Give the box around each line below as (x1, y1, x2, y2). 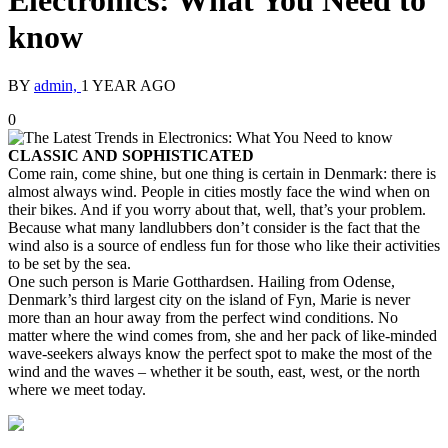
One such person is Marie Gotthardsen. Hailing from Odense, (8, 273, 395, 291)
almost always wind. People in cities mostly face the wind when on (8, 183, 430, 201)
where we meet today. (8, 381, 146, 399)
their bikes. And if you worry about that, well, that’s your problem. (8, 201, 426, 219)
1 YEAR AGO (81, 77, 176, 95)
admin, (34, 77, 81, 95)
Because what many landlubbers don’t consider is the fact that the (8, 219, 420, 237)
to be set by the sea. (8, 255, 131, 273)
